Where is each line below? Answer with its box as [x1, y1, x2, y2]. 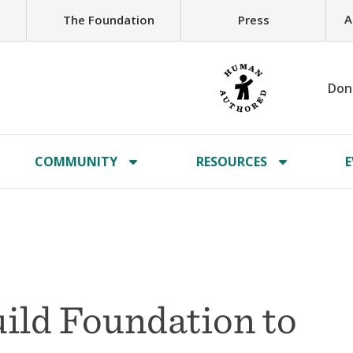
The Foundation [62, 11, 154, 28]
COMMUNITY [35, 153, 118, 170]
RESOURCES [195, 153, 267, 170]
